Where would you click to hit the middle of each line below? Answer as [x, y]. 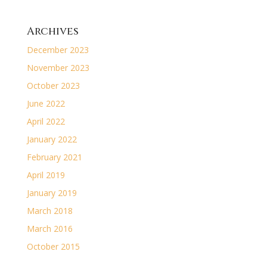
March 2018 [49, 211]
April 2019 [46, 175]
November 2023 [58, 68]
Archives [52, 31]
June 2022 [46, 103]
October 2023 [53, 86]
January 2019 [52, 193]
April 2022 [46, 121]
